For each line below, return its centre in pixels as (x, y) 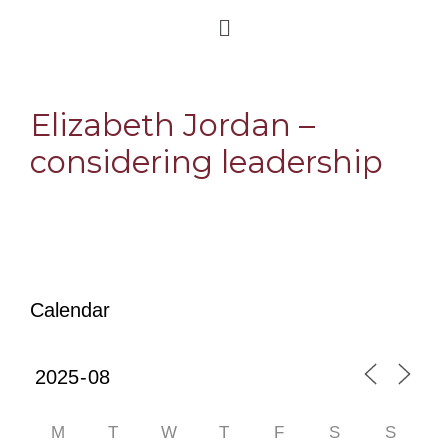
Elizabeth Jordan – (172, 125)
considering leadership (206, 162)
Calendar (70, 310)
